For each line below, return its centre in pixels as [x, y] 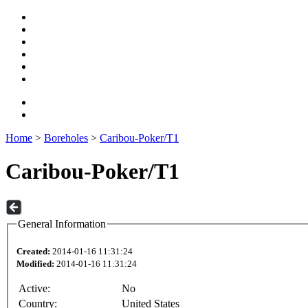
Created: [33, 252]
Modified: [35, 264]
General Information [62, 223]
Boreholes [66, 138]
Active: [34, 289]
